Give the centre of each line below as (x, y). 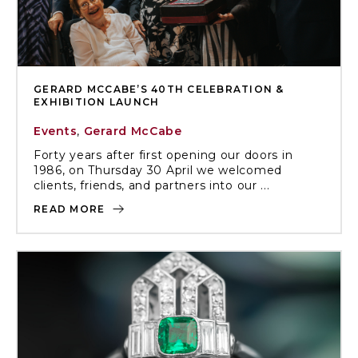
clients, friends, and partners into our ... (152, 185)
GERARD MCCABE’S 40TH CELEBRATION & (159, 89)
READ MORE (71, 209)
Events (56, 131)
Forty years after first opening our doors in (163, 155)
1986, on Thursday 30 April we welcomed (158, 170)
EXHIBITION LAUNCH (97, 102)
